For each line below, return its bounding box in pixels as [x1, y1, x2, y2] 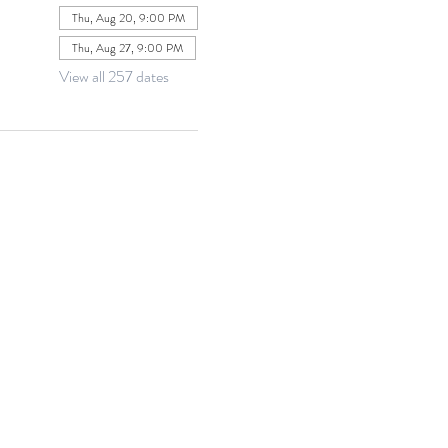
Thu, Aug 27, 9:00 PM [71, 39, 183, 57]
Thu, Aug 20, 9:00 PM [71, 9, 185, 27]
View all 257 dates [58, 65, 169, 88]
